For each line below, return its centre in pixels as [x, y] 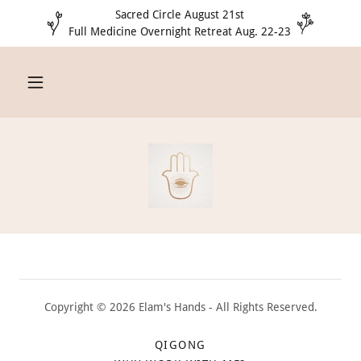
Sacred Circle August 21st [179, 15]
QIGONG [180, 345]
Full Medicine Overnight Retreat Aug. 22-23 [179, 31]
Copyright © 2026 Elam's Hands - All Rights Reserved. [180, 307]
